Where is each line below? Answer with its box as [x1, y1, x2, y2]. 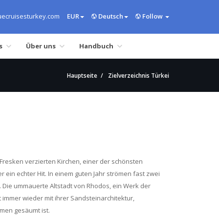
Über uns [26, 42, 56, 50]
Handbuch [79, 42, 113, 50]
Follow [141, 12, 164, 21]
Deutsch [97, 12, 123, 21]
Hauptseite [67, 71, 97, 80]
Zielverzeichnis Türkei [108, 71, 169, 80]
